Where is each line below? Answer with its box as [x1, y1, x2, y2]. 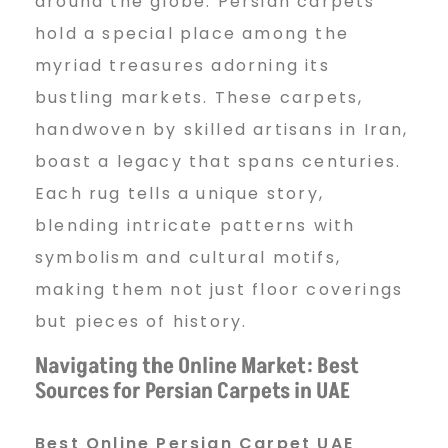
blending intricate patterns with [35, 213, 356, 237]
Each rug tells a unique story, [35, 181, 324, 205]
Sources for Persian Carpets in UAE [35, 375, 350, 407]
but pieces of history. [35, 309, 248, 333]
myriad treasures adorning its [35, 53, 330, 77]
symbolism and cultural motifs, [35, 245, 341, 269]
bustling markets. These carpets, [35, 85, 364, 109]
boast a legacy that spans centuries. [35, 149, 402, 173]
